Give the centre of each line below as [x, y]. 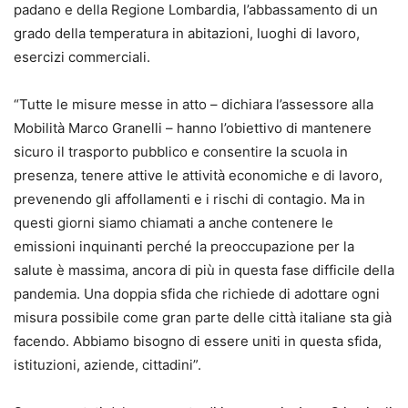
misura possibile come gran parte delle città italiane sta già [203, 318]
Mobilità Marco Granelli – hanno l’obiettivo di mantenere [193, 128]
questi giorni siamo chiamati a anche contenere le [173, 223]
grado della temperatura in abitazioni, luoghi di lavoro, [187, 34]
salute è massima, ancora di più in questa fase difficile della [204, 270]
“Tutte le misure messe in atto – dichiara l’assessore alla [194, 105]
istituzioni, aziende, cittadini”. [107, 365]
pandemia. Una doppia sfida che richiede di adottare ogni [197, 294]
